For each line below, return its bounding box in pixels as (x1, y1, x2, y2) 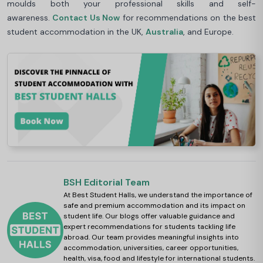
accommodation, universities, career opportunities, (63, 243, 238, 253)
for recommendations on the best (120, 12, 256, 23)
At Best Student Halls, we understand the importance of (63, 190, 252, 200)
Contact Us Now (52, 12, 120, 23)
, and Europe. (183, 26, 234, 37)
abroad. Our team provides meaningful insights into (63, 232, 239, 242)
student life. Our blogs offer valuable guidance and (63, 211, 235, 221)
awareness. (7, 12, 53, 23)
